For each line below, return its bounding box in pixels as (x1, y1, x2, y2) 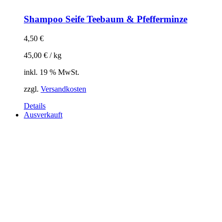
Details (24, 101, 46, 110)
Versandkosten (41, 84, 86, 93)
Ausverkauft (24, 110, 62, 119)
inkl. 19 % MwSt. (24, 67, 79, 76)
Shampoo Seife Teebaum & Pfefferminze (24, 14, 187, 25)
